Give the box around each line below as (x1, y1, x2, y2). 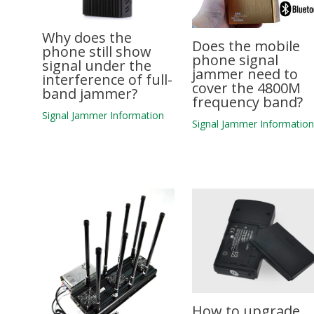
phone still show (42, 41, 151, 61)
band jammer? (42, 83, 137, 103)
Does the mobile (192, 36, 301, 55)
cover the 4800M (192, 78, 301, 97)
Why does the (42, 27, 132, 47)
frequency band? (192, 92, 303, 111)
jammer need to (192, 64, 299, 83)
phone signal (192, 50, 279, 69)
